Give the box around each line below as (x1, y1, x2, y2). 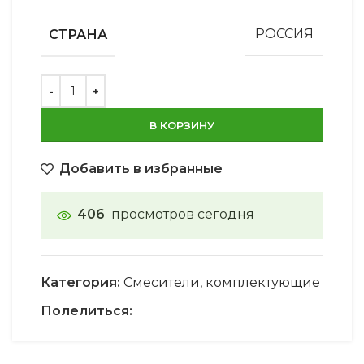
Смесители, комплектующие (123, 274, 320, 290)
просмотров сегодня (111, 206, 254, 222)
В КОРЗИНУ (149, 118, 214, 132)
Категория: (41, 274, 120, 290)
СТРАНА (49, 26, 107, 42)
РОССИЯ (255, 26, 314, 42)
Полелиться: (41, 302, 132, 318)
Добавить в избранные (59, 160, 223, 176)
